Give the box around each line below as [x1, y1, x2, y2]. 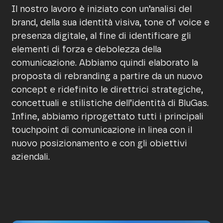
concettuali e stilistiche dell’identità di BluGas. [11, 99, 209, 109]
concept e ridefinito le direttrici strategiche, [11, 86, 203, 95]
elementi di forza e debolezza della [11, 45, 161, 55]
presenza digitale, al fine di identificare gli [11, 32, 191, 41]
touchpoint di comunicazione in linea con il [11, 126, 192, 135]
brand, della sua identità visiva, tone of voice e [11, 18, 210, 28]
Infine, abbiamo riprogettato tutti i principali [11, 112, 204, 122]
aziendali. [11, 153, 50, 162]
